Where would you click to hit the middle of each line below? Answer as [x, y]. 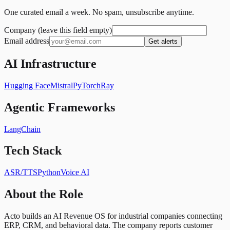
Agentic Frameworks [60, 107]
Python [49, 172]
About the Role [44, 194]
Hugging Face [27, 85]
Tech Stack [33, 151]
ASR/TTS [21, 172]
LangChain [22, 129]
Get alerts [163, 41]
